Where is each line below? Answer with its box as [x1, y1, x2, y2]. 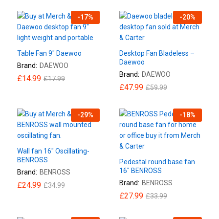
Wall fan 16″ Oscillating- [17, 147, 89, 155]
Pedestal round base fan [119, 157, 195, 166]
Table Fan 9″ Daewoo [17, 49, 82, 57]
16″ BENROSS [119, 166, 162, 175]
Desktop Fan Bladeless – [119, 49, 195, 57]
